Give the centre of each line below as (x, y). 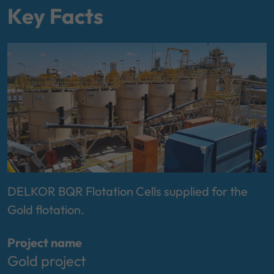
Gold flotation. (46, 209)
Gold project (47, 261)
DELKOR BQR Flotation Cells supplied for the (128, 191)
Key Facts (55, 16)
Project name (45, 243)
